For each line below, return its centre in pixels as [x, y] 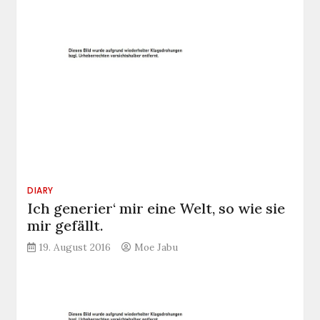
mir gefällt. [66, 226]
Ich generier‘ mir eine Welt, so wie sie [156, 209]
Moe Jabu [156, 247]
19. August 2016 [75, 247]
